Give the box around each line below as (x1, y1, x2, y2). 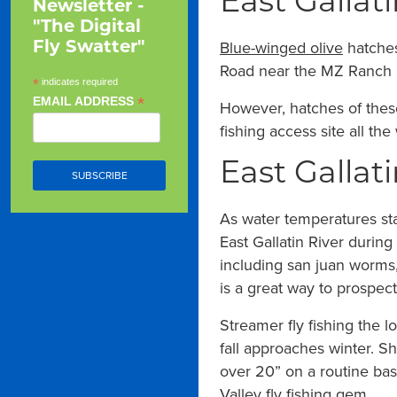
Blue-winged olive (220, 35, 343, 58)
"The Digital (33, 19, 141, 36)
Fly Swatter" (33, 39, 145, 57)
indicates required (39, 76, 118, 87)
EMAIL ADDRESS (33, 94, 137, 108)
